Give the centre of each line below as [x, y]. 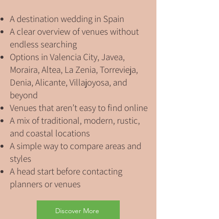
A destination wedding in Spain [67, 19]
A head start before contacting [66, 171]
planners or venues [45, 184]
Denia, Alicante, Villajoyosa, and [68, 82]
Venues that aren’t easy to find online [79, 108]
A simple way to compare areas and [76, 146]
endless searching [43, 44]
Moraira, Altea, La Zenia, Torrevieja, [74, 69]
